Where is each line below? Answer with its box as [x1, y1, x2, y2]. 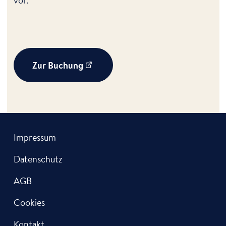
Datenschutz [14, 152, 62, 166]
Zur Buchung [32, 58, 83, 72]
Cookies [14, 196, 45, 209]
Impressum [14, 131, 56, 144]
